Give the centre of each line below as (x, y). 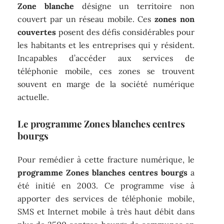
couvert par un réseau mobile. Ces (86, 19)
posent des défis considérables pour (125, 32)
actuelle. (33, 97)
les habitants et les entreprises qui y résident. (106, 45)
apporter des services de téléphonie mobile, (106, 198)
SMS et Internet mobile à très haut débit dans (106, 211)
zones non (174, 19)
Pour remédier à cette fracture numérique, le (106, 159)
